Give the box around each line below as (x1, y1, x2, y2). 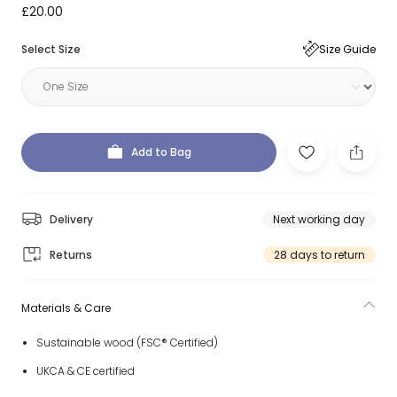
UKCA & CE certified (35, 363, 135, 378)
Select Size (21, 41, 81, 57)
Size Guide (319, 41, 376, 57)
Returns (50, 246, 92, 262)
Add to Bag (131, 144, 191, 160)
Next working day (273, 211, 365, 227)
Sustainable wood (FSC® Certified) (35, 335, 218, 350)
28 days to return (274, 246, 365, 262)
